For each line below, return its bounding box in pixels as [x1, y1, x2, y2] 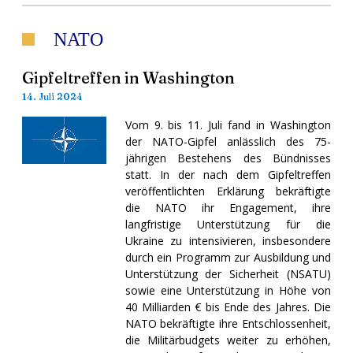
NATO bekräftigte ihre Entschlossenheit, [124, 315, 331, 331]
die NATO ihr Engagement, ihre [124, 199, 331, 215]
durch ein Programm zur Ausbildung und [124, 249, 331, 265]
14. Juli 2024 [22, 90, 83, 102]
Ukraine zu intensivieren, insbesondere [124, 232, 331, 248]
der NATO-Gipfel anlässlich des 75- [124, 133, 331, 149]
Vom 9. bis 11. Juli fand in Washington [124, 117, 331, 132]
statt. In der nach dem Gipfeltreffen [124, 166, 331, 182]
